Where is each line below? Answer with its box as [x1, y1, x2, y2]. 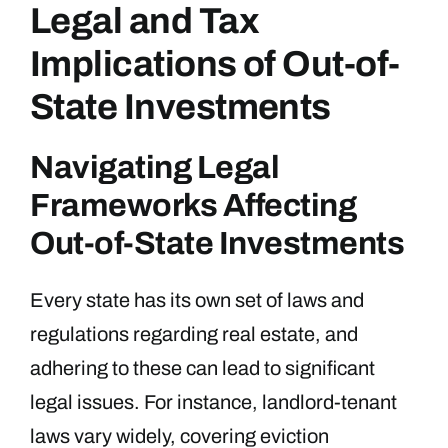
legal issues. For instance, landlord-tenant [30, 390, 397, 413]
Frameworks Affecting [30, 187, 357, 223]
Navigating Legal [30, 149, 280, 185]
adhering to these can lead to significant [30, 356, 375, 379]
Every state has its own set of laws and [30, 288, 364, 311]
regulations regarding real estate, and [30, 322, 358, 345]
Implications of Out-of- [30, 43, 400, 84]
